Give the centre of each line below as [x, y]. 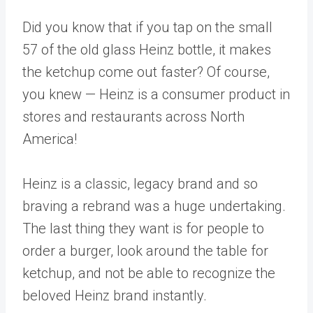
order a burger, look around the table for [145, 251]
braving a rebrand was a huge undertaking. [154, 206]
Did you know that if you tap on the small [147, 27]
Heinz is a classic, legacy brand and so [140, 184]
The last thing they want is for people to [143, 228]
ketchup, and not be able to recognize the [149, 273]
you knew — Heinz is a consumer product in [156, 94]
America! [50, 139]
